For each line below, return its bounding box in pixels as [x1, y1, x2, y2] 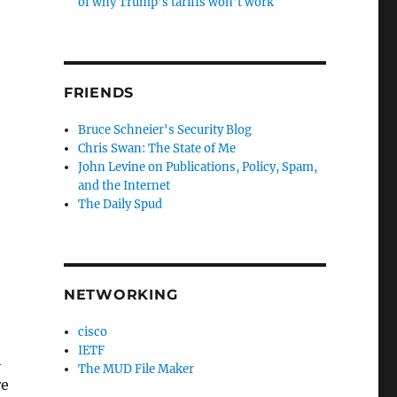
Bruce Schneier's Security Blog [78, 121, 253, 137]
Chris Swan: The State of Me [78, 140, 237, 156]
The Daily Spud [78, 196, 163, 212]
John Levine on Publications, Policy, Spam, [78, 159, 318, 175]
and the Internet [78, 177, 171, 193]
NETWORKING [63, 285, 178, 303]
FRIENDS [63, 83, 135, 101]
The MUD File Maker [78, 361, 195, 377]
